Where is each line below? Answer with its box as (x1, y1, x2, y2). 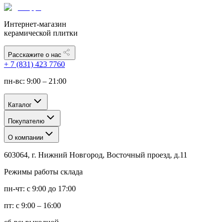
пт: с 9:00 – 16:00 (4, 201, 61, 210)
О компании (8, 133, 43, 141)
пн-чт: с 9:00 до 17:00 (4, 184, 76, 193)
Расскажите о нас (8, 51, 61, 58)
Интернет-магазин (4, 19, 66, 28)
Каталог (8, 101, 32, 109)
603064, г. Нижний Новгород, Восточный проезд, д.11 (4, 150, 187, 159)
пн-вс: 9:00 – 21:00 (4, 76, 66, 85)
